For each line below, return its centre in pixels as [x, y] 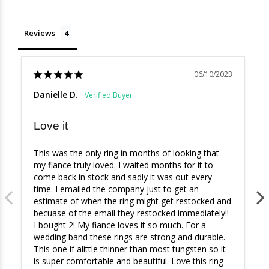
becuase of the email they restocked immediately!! [131, 213]
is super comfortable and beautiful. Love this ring [128, 261]
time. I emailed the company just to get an [116, 189]
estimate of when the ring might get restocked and [132, 201]
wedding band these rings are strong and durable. [129, 237]
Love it [51, 126]
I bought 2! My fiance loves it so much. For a [120, 225]
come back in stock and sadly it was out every [123, 177]
